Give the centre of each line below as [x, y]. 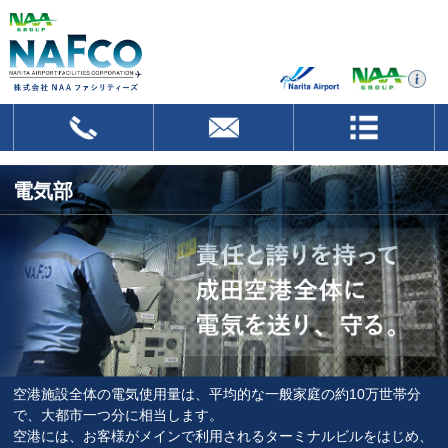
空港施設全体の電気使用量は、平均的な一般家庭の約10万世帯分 [217, 394]
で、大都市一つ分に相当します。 [118, 415]
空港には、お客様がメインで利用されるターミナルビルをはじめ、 [223, 436]
